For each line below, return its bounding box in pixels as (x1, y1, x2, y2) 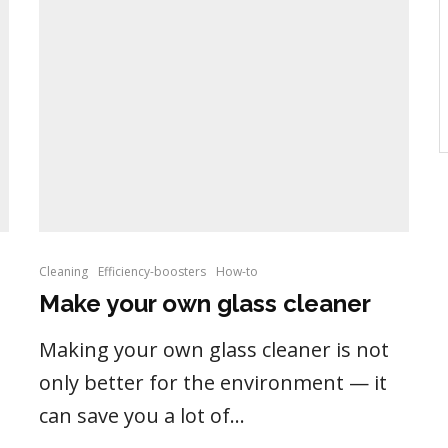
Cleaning (39, 263, 88, 281)
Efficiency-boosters (98, 263, 206, 281)
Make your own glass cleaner (39, 289, 371, 319)
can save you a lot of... (39, 402, 245, 430)
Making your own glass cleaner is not (39, 336, 389, 364)
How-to (216, 263, 258, 281)
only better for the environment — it (39, 369, 387, 397)
